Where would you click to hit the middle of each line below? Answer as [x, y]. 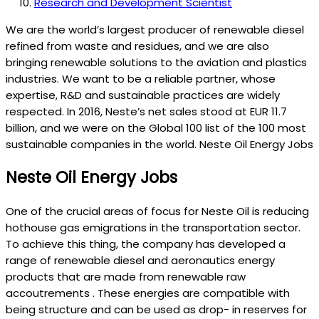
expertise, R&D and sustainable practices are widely [143, 95]
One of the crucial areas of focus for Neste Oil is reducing [157, 211]
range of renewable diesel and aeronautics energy [140, 261]
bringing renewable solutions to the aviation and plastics [156, 62]
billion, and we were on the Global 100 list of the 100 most [156, 127]
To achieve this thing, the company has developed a [146, 244]
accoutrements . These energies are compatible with [148, 293]
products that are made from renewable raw [126, 277]
